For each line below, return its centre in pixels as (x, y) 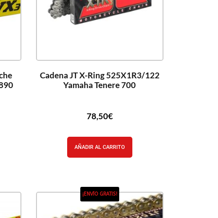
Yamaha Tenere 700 (100, 85)
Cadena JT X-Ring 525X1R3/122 (100, 75)
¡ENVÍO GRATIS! (100, 194)
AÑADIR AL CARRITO (100, 147)
